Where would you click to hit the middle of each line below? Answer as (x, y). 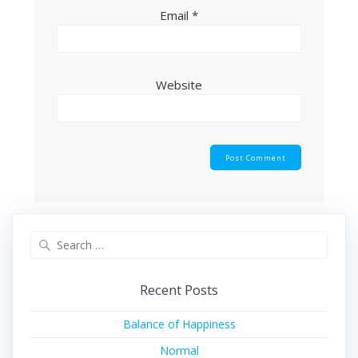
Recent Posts (179, 289)
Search (197, 238)
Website (179, 85)
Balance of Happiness (179, 324)
